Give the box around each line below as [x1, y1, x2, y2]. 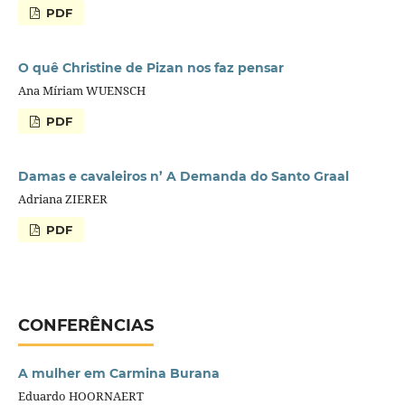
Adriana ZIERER [17, 190, 108, 207]
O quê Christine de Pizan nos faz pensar [17, 59, 284, 76]
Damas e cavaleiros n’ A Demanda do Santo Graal [17, 167, 349, 184]
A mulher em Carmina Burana [17, 364, 220, 381]
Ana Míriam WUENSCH [17, 81, 146, 99]
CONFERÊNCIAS [17, 315, 154, 335]
